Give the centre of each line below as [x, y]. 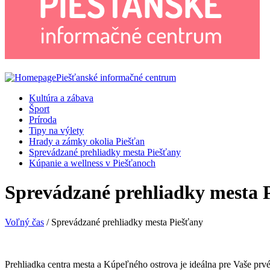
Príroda [43, 120]
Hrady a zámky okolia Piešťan [87, 141]
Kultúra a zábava [61, 98]
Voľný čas [24, 222]
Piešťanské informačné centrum [116, 77]
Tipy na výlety [56, 130]
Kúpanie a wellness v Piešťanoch [92, 163]
